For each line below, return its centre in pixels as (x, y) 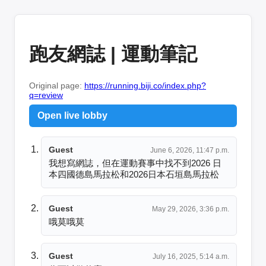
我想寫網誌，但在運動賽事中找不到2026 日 (135, 163)
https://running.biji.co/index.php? (145, 85)
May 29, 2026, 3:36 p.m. (191, 209)
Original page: (57, 85)
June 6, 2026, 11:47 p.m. (190, 150)
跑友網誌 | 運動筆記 (113, 54)
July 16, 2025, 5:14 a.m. (191, 256)
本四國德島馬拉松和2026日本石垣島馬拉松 (134, 174)
